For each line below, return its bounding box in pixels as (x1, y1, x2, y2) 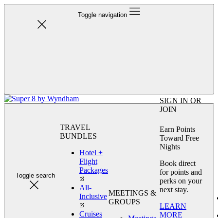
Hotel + (79, 148, 103, 157)
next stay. (160, 185, 188, 194)
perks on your (160, 176, 202, 185)
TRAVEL (60, 123, 90, 131)
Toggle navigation (77, 11, 127, 18)
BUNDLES (60, 132, 97, 140)
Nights (160, 142, 180, 151)
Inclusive (79, 192, 107, 200)
